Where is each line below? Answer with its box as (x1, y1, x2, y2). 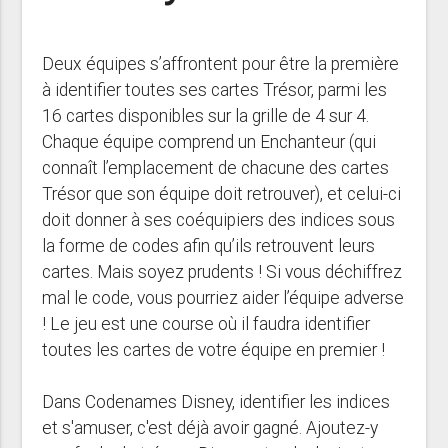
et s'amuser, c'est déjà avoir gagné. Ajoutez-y (42, 417, 379, 440)
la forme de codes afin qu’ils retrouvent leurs (42, 235, 376, 258)
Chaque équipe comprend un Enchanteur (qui (42, 131, 377, 154)
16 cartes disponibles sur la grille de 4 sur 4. (42, 105, 370, 128)
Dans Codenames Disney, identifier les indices (42, 391, 391, 414)
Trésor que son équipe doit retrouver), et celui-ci (42, 183, 402, 206)
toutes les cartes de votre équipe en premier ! (42, 339, 386, 362)
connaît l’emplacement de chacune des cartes (42, 157, 390, 180)
